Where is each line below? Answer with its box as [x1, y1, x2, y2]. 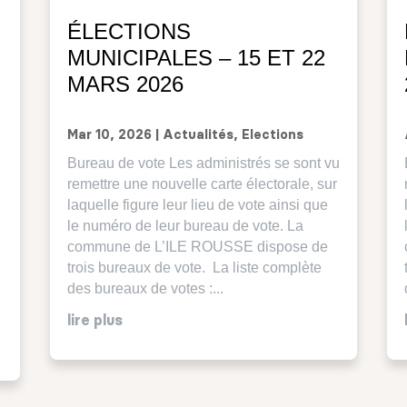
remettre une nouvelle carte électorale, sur [66, 176, 337, 193]
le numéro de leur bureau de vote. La [66, 218, 303, 234]
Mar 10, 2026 [66, 129, 152, 143]
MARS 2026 [66, 72, 184, 97]
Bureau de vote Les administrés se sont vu [66, 155, 340, 172]
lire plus [66, 313, 123, 329]
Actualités [162, 129, 233, 143]
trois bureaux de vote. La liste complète [66, 260, 322, 276]
